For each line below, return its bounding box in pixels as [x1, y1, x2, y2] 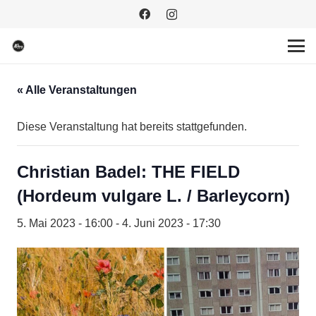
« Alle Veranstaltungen [17, 84, 137, 96]
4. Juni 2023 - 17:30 [122, 217, 221, 229]
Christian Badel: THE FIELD [17, 162, 240, 181]
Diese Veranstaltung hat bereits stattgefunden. [17, 121, 247, 133]
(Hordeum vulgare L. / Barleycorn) [17, 186, 290, 205]
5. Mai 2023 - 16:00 [17, 217, 113, 229]
